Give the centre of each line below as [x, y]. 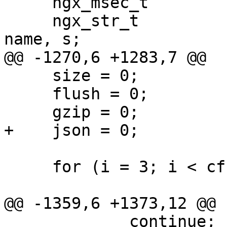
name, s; [43, 39]
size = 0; [28, 76]
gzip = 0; [28, 112]
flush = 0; [28, 94]
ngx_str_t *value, [28, 21]
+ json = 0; [71, 130]
